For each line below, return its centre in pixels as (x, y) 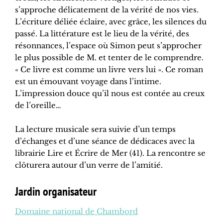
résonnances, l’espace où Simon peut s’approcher (108, 46)
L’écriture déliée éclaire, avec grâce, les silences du (111, 22)
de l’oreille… (38, 106)
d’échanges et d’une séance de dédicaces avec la (105, 141)
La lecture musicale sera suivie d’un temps (95, 129)
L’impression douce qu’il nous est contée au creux (110, 94)
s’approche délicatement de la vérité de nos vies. (107, 10)
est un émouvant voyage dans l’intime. (88, 82)
